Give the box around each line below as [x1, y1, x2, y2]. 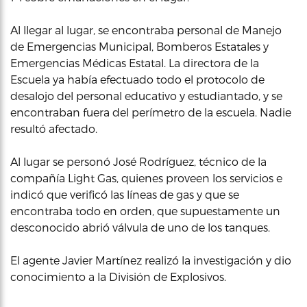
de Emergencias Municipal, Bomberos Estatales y [10, 40, 269, 53]
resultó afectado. [10, 122, 97, 135]
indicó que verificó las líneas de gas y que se [10, 188, 239, 201]
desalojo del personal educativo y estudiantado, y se [10, 89, 282, 102]
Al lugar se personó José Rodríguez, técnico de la [10, 155, 267, 168]
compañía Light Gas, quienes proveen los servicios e [10, 171, 282, 184]
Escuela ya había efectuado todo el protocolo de [10, 73, 265, 86]
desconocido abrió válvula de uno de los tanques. [10, 221, 270, 234]
